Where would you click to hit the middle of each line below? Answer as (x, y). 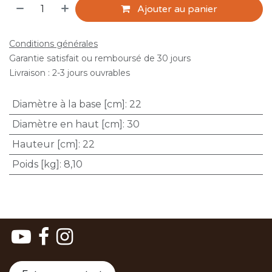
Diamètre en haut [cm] (67, 124)
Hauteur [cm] (45, 144)
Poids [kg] (36, 164)
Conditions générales (53, 44)
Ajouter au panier (176, 9)
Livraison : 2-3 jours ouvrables (70, 73)
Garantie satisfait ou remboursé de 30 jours (100, 58)
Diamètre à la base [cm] (68, 104)
